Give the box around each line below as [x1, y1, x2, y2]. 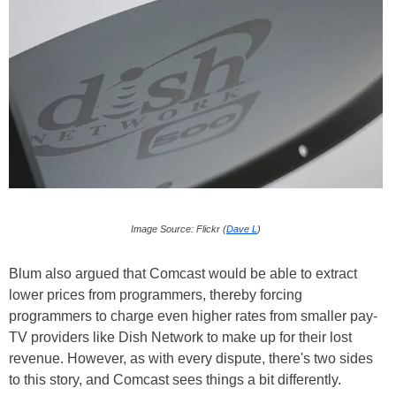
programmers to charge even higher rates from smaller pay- [9, 308, 377, 324]
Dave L [226, 223, 257, 234]
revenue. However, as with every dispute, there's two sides [9, 350, 373, 366]
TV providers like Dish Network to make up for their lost [9, 329, 352, 345]
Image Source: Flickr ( [131, 223, 226, 234]
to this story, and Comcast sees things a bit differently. [9, 371, 341, 387]
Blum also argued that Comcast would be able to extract [9, 265, 357, 281]
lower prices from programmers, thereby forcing [9, 286, 302, 302]
